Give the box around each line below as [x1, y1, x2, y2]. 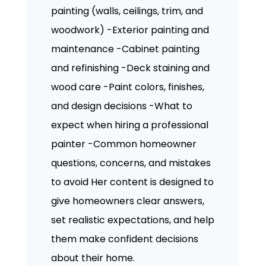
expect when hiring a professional [51, 118, 209, 132]
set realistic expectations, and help [51, 213, 215, 227]
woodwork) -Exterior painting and [51, 23, 210, 37]
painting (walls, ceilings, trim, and [51, 4, 204, 18]
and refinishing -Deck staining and [51, 61, 210, 75]
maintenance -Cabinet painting [51, 42, 200, 56]
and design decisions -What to [51, 99, 193, 113]
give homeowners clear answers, [51, 194, 205, 208]
